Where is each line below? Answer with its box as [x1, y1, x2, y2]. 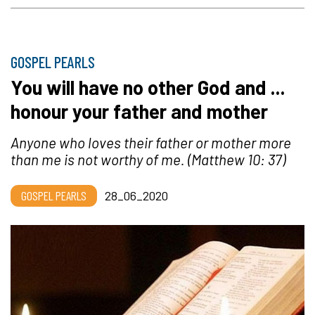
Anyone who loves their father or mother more [11, 134, 291, 152]
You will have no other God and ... [11, 75, 285, 100]
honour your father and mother [11, 99, 268, 124]
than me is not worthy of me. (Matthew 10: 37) [11, 150, 285, 169]
